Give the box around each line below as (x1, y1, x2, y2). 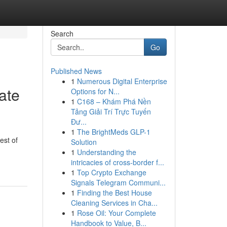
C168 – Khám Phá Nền (77, 96, 151, 106)
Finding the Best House (77, 187, 152, 198)
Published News (50, 66, 102, 76)
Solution (70, 137, 97, 147)
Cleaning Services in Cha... (70, 198, 158, 208)
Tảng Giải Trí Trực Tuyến (70, 106, 151, 117)
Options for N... (70, 86, 120, 96)
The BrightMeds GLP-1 (77, 127, 150, 137)
